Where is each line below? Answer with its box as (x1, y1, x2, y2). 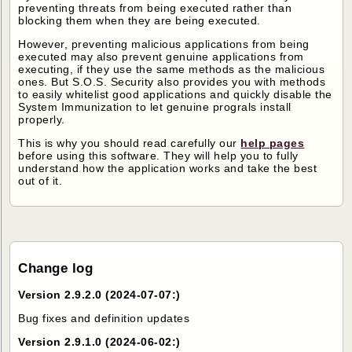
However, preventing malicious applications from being (18, 38, 310, 51)
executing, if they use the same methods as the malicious (18, 63, 325, 76)
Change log (18, 261, 97, 277)
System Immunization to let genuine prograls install (18, 101, 291, 114)
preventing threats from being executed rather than (18, 2, 292, 15)
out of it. (18, 174, 63, 188)
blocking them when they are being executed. (18, 14, 261, 27)
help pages (240, 137, 305, 150)
